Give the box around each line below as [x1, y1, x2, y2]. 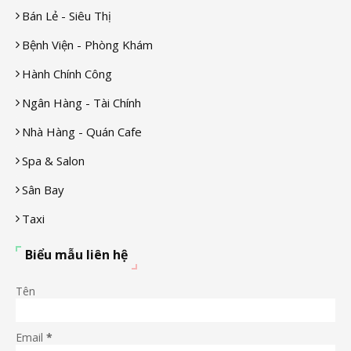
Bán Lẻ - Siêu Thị [22, 8, 111, 24]
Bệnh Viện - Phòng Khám [22, 37, 153, 52]
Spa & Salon [22, 153, 85, 168]
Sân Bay [22, 182, 64, 197]
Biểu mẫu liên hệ [25, 246, 128, 263]
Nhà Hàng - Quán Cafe [22, 124, 142, 139]
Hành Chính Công [22, 66, 112, 81]
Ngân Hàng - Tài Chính [22, 95, 141, 110]
